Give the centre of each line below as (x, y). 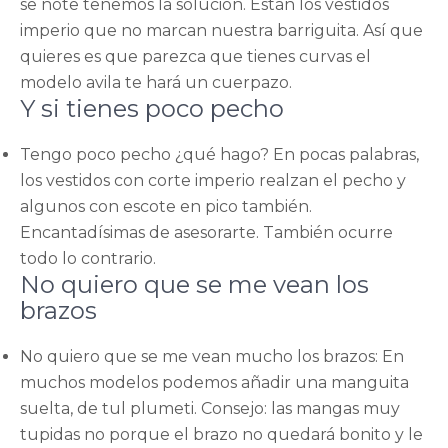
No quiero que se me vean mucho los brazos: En (212, 356)
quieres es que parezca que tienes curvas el (195, 56)
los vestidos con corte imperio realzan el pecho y (213, 180)
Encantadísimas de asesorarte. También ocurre (206, 232)
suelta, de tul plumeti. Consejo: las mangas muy (210, 408)
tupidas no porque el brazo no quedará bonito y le (221, 434)
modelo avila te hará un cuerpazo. (156, 82)
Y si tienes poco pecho (152, 108)
